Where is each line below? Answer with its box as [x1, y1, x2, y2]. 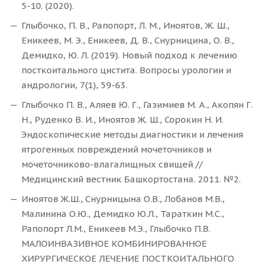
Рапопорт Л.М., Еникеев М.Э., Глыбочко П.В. [21, 223, 210, 235]
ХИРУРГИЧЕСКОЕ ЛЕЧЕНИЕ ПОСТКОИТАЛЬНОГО [21, 253, 234, 265]
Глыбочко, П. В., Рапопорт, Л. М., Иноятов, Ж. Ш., [21, 20, 229, 32]
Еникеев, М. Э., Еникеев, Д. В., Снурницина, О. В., [21, 35, 234, 46]
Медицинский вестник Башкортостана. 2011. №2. [21, 173, 241, 185]
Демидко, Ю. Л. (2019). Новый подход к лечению [21, 49, 237, 61]
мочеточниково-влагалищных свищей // [21, 159, 203, 170]
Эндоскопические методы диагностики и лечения [21, 129, 243, 141]
